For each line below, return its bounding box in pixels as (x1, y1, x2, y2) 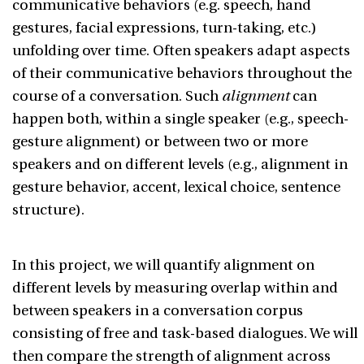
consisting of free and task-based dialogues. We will (12, 325, 357, 342)
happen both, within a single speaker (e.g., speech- (12, 110, 349, 128)
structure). (12, 201, 84, 219)
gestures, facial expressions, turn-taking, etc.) (12, 19, 317, 37)
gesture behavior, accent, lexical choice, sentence (12, 179, 340, 196)
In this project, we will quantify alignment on (12, 257, 314, 274)
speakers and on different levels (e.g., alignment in (12, 156, 348, 173)
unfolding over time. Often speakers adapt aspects (12, 42, 350, 59)
